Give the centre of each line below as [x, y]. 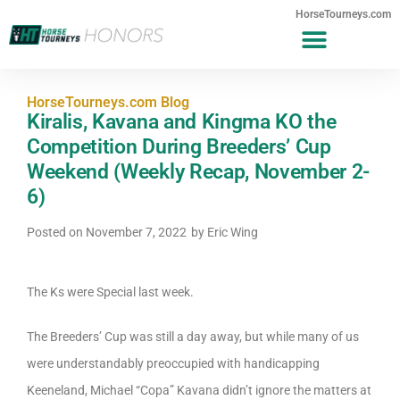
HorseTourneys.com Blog [108, 102]
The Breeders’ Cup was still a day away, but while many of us [193, 337]
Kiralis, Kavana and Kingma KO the [182, 122]
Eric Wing [231, 232]
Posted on [56, 232]
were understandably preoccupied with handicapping [173, 364]
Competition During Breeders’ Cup [179, 147]
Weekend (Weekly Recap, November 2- [199, 172]
